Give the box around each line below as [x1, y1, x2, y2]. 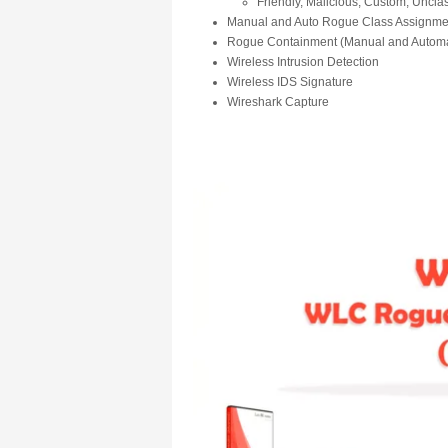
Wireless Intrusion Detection [227, 55, 379, 69]
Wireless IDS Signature [227, 75, 353, 89]
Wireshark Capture [227, 95, 329, 109]
